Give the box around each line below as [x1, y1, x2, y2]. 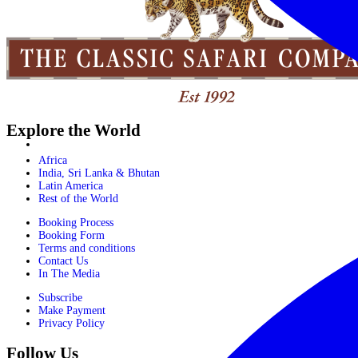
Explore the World [6, 120, 141, 140]
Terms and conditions [38, 241, 135, 254]
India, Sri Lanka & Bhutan [38, 166, 160, 179]
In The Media [38, 267, 100, 280]
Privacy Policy [38, 316, 105, 329]
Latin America [38, 179, 103, 192]
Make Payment [38, 304, 105, 316]
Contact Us [38, 254, 88, 267]
